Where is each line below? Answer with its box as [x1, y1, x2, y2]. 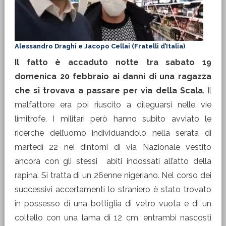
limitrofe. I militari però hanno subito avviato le [14, 114, 212, 124]
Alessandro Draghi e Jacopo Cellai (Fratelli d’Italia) [14, 42, 185, 50]
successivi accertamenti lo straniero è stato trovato [14, 185, 212, 194]
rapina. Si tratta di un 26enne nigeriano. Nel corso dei [14, 171, 212, 180]
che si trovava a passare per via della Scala [14, 86, 203, 95]
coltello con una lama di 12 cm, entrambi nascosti [14, 213, 212, 222]
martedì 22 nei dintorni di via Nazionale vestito [14, 142, 212, 152]
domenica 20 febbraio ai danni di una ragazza [14, 72, 212, 81]
